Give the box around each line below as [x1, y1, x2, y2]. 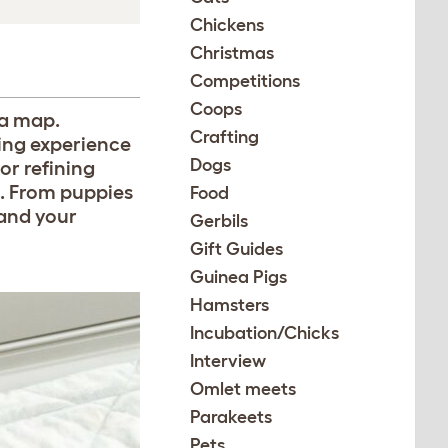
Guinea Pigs [190, 267, 288, 287]
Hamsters [190, 295, 270, 315]
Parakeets [190, 407, 273, 427]
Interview [190, 351, 267, 371]
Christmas [190, 43, 275, 63]
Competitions [190, 71, 301, 91]
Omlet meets [190, 379, 297, 399]
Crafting [190, 127, 260, 147]
